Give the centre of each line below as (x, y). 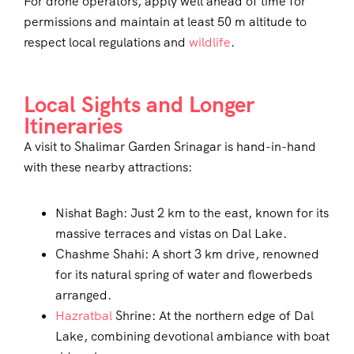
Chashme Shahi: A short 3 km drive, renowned (187, 254)
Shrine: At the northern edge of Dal (213, 316)
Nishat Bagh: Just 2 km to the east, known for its (192, 213)
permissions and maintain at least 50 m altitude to (165, 22)
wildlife (210, 43)
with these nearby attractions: (108, 168)
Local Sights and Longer (139, 105)
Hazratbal (84, 316)
